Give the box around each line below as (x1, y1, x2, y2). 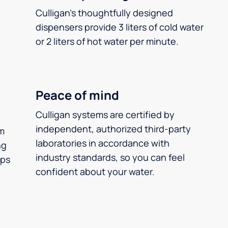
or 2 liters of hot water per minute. (36, 35, 179, 47)
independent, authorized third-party (36, 123, 191, 135)
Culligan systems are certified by (36, 108, 175, 121)
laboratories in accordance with (36, 137, 169, 149)
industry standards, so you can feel (36, 151, 185, 163)
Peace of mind (36, 87, 119, 103)
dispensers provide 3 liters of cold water (36, 21, 204, 33)
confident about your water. (36, 165, 155, 178)
